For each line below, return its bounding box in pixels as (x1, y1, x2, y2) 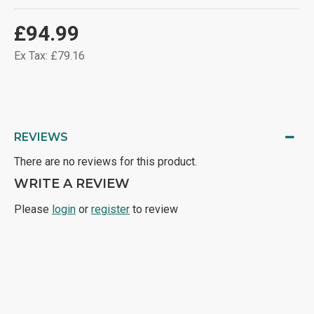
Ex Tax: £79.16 (14, 49, 85, 62)
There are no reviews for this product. (14, 155, 197, 168)
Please (14, 203, 52, 216)
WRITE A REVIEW (14, 176, 130, 191)
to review (130, 203, 178, 216)
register (91, 203, 130, 216)
